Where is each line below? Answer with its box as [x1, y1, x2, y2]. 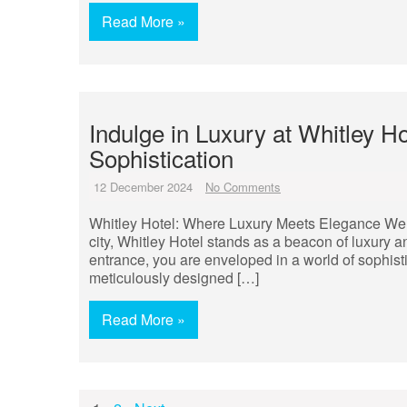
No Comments [205, 178, 281, 195]
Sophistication [89, 141, 233, 174]
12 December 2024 [94, 178, 193, 195]
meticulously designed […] [89, 267, 259, 288]
